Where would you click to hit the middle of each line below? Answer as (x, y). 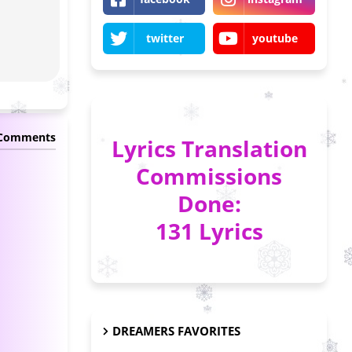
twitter (165, 38)
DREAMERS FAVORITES (176, 331)
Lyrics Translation (209, 148)
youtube (275, 38)
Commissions (209, 176)
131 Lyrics (209, 231)
